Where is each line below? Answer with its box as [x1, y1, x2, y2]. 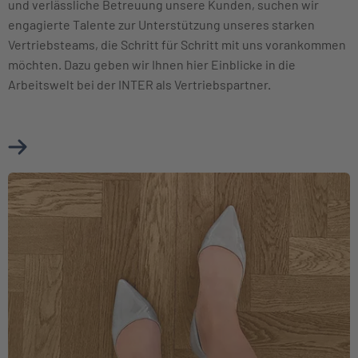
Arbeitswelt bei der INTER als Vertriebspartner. [8, 77, 271, 93]
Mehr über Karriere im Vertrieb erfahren [26, 137, 248, 153]
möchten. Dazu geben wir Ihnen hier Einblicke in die [8, 57, 296, 73]
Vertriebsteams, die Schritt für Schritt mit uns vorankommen [8, 37, 346, 53]
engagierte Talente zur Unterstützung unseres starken [8, 17, 315, 33]
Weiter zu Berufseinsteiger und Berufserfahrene [7, 174, 280, 190]
